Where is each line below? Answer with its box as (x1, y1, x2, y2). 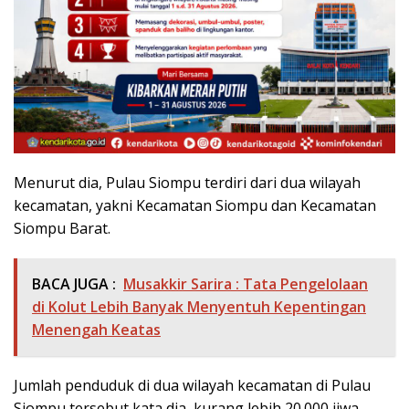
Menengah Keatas (32, 319, 161, 340)
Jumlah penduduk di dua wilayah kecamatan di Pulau (14, 374, 371, 395)
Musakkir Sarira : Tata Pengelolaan (123, 273, 368, 294)
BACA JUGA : (32, 273, 116, 294)
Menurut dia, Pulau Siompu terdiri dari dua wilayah (14, 172, 361, 193)
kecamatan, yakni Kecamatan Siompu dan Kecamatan (14, 194, 376, 215)
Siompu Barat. (14, 217, 110, 238)
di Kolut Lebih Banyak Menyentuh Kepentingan (32, 296, 366, 317)
